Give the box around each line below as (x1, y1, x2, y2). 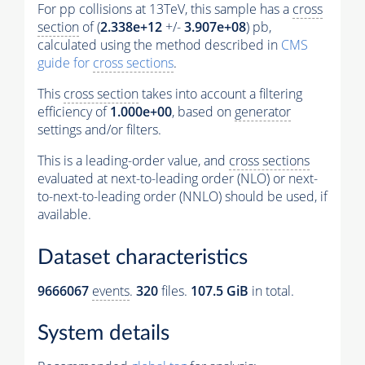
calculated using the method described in (37, 36, 281, 55)
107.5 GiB (191, 281, 248, 300)
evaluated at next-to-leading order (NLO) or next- (37, 169, 318, 188)
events (92, 281, 130, 300)
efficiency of (37, 103, 110, 121)
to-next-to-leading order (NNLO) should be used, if (37, 187, 328, 206)
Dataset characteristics (37, 246, 248, 268)
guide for (37, 54, 93, 73)
